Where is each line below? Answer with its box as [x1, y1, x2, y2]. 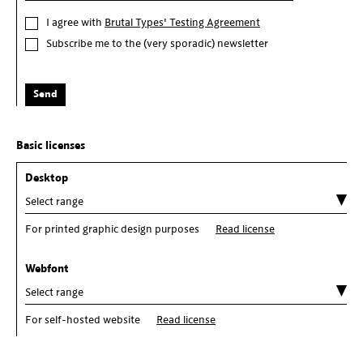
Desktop [25, 172, 68, 185]
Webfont [25, 263, 69, 275]
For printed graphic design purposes [25, 223, 199, 236]
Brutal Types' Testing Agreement [105, 16, 260, 29]
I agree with [46, 16, 105, 29]
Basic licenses [16, 139, 85, 152]
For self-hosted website [25, 314, 140, 327]
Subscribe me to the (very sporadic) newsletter [46, 37, 268, 50]
